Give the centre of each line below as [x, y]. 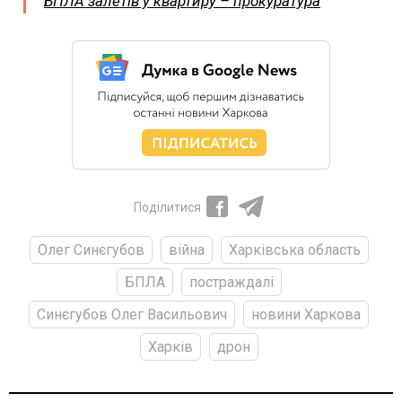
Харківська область [294, 249]
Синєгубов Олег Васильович [132, 314]
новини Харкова [306, 314]
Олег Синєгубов [91, 249]
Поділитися [167, 207]
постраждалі [231, 282]
